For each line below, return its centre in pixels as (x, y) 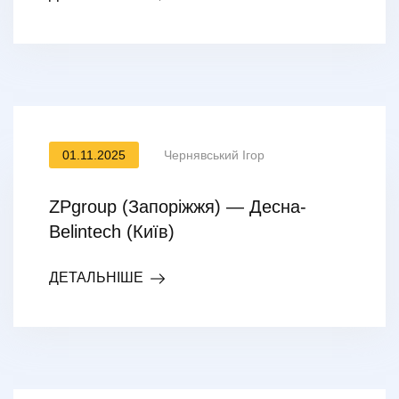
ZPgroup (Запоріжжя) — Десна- (178, 207)
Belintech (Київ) (112, 232)
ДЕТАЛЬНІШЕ (96, 277)
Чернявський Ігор (214, 155)
